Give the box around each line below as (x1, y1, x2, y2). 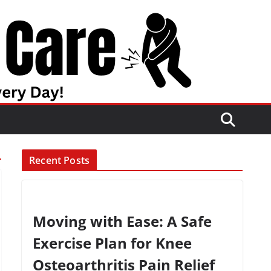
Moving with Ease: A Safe (33, 211, 212, 231)
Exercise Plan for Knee (33, 233, 192, 253)
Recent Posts (29, 154, 90, 167)
